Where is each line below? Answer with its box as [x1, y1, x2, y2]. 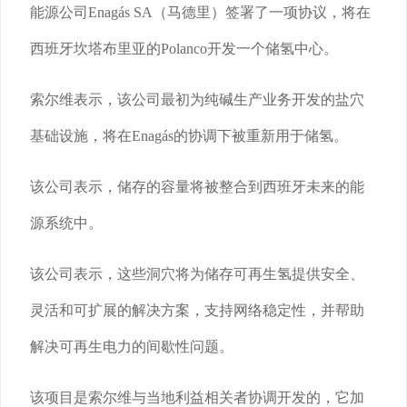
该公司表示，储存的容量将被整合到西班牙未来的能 [30, 179, 364, 195]
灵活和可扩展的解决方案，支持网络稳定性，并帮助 [30, 303, 364, 319]
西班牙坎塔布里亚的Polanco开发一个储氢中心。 [30, 41, 338, 57]
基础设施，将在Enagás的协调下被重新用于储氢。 [30, 128, 348, 144]
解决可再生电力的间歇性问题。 [30, 339, 233, 355]
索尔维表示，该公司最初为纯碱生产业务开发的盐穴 [30, 92, 364, 108]
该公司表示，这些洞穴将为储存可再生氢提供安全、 [30, 266, 364, 283]
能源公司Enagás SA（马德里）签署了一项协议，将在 [30, 5, 371, 21]
